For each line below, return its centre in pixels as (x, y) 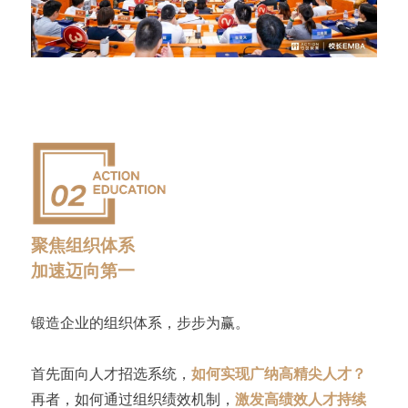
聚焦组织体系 (82, 245)
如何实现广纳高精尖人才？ (278, 373)
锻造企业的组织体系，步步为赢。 (140, 322)
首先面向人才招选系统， (111, 373)
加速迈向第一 (82, 270)
